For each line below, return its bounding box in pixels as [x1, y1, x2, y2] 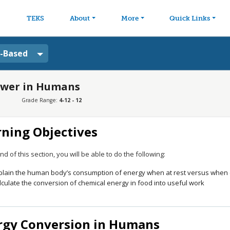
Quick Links [169, 14, 210, 22]
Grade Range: [21, 97, 59, 104]
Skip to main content [114, 3, 189, 13]
